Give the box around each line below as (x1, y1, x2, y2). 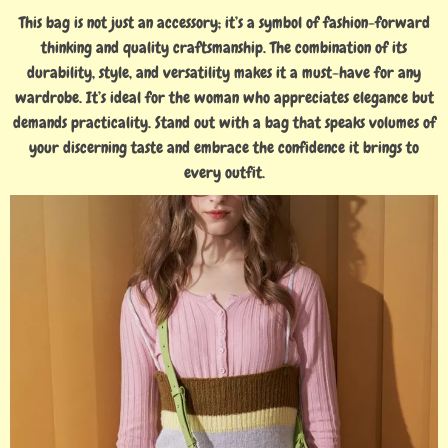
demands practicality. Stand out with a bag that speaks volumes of (12, 112, 436, 133)
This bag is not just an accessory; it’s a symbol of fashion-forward (18, 12, 430, 33)
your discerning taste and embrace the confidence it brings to (29, 137, 419, 158)
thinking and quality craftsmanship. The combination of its (41, 37, 407, 58)
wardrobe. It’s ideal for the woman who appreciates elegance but (14, 87, 434, 108)
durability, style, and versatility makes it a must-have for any (27, 62, 421, 83)
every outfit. (183, 162, 265, 183)
